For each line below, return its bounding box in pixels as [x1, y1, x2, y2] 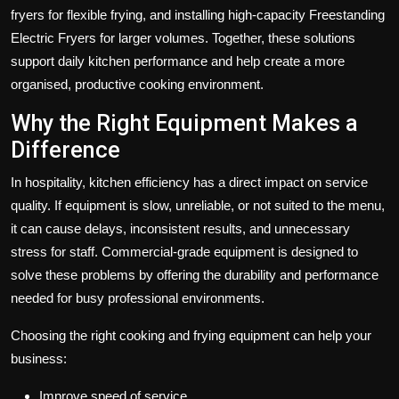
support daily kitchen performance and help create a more [11, 53, 345, 69]
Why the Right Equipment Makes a [11, 110, 358, 137]
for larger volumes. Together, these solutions [96, 30, 355, 46]
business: [11, 351, 67, 367]
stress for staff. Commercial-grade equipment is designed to [11, 244, 358, 260]
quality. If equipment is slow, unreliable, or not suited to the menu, [11, 198, 385, 214]
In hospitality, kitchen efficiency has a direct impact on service [11, 175, 368, 191]
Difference [11, 137, 120, 164]
